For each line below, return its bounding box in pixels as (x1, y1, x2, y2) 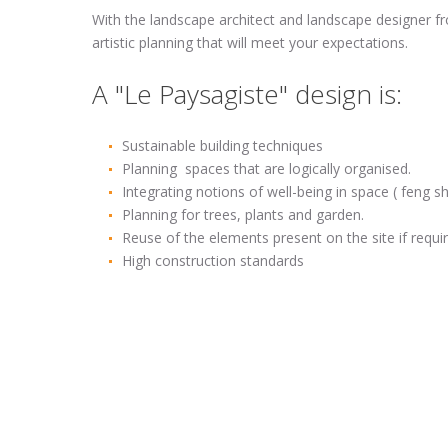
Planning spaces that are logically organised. (122, 159, 411, 178)
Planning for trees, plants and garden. (122, 205, 364, 224)
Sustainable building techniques (122, 136, 323, 155)
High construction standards (122, 251, 304, 270)
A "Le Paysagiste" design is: (92, 76, 402, 112)
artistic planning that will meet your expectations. (92, 33, 408, 52)
